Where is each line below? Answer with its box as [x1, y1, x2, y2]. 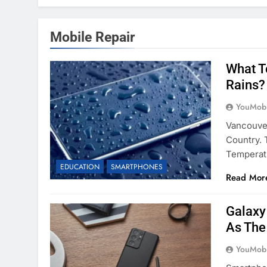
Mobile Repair [50, 29, 135, 45]
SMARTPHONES [111, 162, 163, 173]
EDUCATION [60, 162, 100, 173]
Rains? [226, 77, 266, 92]
